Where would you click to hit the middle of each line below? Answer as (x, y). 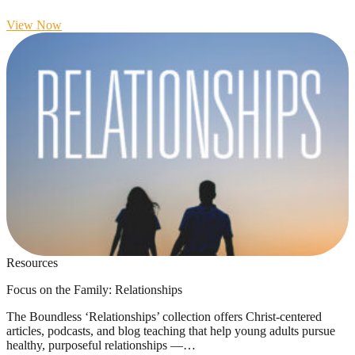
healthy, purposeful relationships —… (101, 345)
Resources (32, 262)
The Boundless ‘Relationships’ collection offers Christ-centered (164, 316)
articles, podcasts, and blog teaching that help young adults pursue (171, 330)
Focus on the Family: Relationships (94, 289)
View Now (34, 25)
